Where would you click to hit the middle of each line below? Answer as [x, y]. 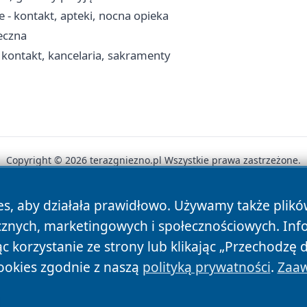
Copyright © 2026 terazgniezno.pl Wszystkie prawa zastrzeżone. [153, 160]
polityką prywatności [206, 267]
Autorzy [60, 208]
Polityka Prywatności [150, 208]
